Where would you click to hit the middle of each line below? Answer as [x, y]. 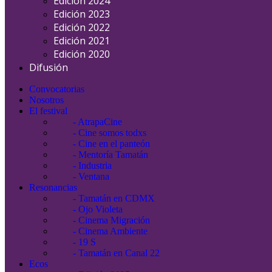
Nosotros [46, 100]
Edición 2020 [82, 54]
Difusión [49, 67]
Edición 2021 [82, 41]
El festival [48, 111]
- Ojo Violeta [88, 209]
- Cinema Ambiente [100, 231]
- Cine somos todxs [100, 133]
